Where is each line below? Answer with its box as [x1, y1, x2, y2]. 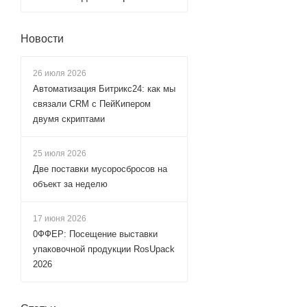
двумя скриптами [33, 114, 105, 124]
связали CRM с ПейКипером [33, 99, 151, 109]
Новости [21, 33, 64, 45]
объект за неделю [33, 179, 108, 189]
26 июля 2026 [33, 69, 86, 78]
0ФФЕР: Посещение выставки [33, 229, 158, 239]
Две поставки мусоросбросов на [33, 164, 167, 174]
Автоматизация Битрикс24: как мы [33, 84, 175, 94]
